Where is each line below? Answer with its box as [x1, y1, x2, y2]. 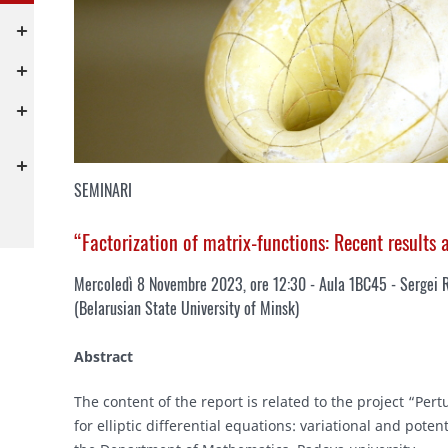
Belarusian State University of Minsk [79, 296, 295, 321]
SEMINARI [74, 178, 132, 203]
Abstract [74, 347, 133, 367]
